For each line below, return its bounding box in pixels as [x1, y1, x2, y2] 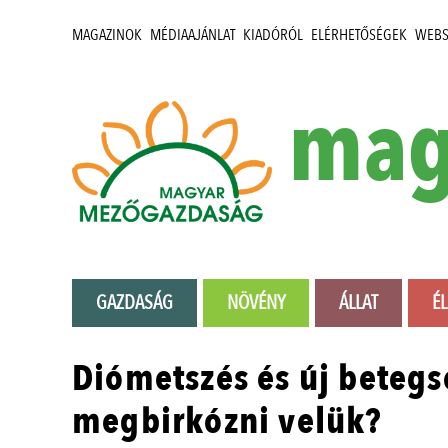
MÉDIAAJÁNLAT [150, 24, 235, 46]
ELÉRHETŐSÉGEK [311, 24, 407, 46]
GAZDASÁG [96, 289, 173, 317]
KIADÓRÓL [243, 24, 303, 46]
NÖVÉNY [227, 289, 285, 317]
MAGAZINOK [72, 24, 142, 46]
